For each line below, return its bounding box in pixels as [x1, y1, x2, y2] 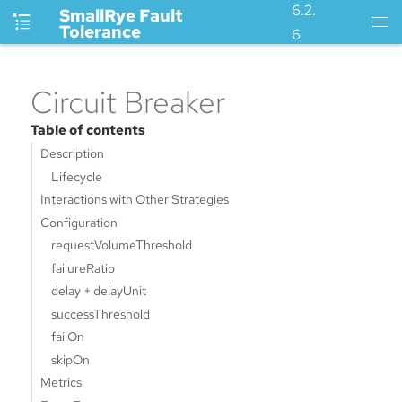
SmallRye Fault [58, 4, 183, 27]
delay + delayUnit [51, 283, 147, 300]
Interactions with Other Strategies [39, 191, 229, 208]
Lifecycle [51, 168, 103, 185]
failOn [51, 328, 85, 345]
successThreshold [51, 305, 151, 322]
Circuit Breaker [31, 81, 225, 122]
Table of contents [30, 120, 145, 139]
